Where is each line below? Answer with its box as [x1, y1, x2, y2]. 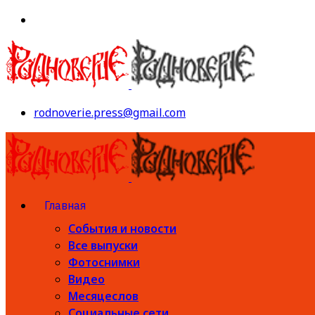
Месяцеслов [68, 288, 139, 304]
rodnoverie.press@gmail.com [34, 105, 186, 120]
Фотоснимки [68, 255, 140, 270]
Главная [44, 198, 86, 212]
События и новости [68, 221, 176, 236]
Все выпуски [68, 238, 138, 253]
